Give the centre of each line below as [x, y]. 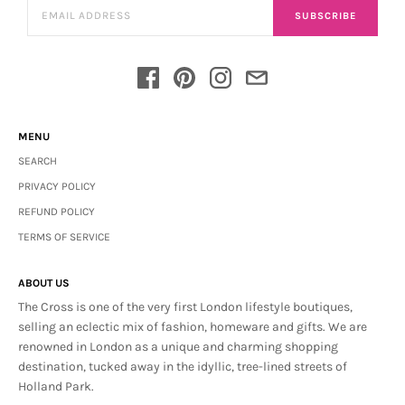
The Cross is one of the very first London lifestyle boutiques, [185, 307]
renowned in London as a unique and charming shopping [178, 347]
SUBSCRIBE [325, 16]
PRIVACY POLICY [57, 186]
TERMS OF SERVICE [64, 237]
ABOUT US [44, 283]
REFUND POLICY [57, 212]
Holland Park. [56, 386]
